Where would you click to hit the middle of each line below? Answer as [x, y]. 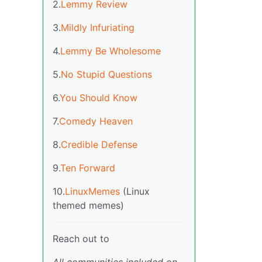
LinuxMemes [92, 191]
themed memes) [88, 205]
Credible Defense [99, 144]
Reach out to [81, 238]
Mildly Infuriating [98, 27]
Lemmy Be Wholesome [111, 51]
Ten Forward [88, 168]
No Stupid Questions [106, 74]
